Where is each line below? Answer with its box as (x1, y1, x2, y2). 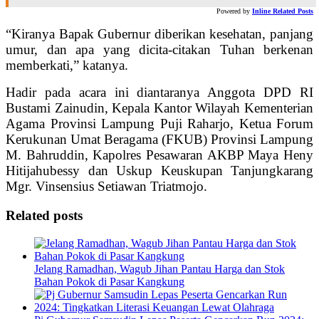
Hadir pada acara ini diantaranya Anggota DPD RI (6, 85, 313, 100)
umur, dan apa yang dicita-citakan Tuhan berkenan (6, 42, 313, 58)
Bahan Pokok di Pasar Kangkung (34, 275, 184, 288)
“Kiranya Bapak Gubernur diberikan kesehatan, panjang (6, 26, 313, 42)
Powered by (216, 7, 250, 16)
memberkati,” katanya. (6, 58, 128, 73)
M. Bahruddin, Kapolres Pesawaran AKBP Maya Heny (6, 147, 313, 163)
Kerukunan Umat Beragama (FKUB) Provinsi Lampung (6, 132, 313, 147)
